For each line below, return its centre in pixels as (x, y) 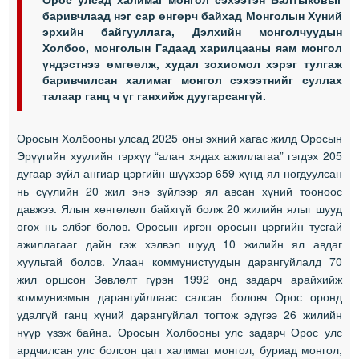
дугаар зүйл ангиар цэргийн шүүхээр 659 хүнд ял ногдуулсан (179, 173)
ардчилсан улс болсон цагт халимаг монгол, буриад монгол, (179, 349)
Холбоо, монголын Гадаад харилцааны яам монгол (192, 47)
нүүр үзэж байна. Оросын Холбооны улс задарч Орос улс (179, 331)
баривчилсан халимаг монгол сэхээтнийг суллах (192, 79)
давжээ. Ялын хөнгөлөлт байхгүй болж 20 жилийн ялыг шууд (179, 208)
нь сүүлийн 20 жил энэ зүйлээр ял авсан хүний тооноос (179, 190)
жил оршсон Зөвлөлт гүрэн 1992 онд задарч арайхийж (179, 278)
